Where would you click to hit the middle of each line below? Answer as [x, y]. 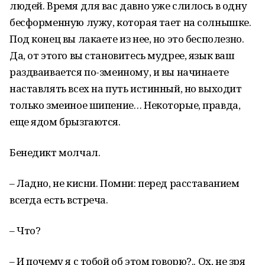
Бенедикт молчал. [55, 152]
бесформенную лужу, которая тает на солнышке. [130, 22]
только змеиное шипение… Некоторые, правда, [125, 105]
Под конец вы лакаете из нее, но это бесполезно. [127, 39]
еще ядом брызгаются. [65, 122]
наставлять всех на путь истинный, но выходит [126, 88]
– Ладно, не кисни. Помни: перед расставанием [125, 183]
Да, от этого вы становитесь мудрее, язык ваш [122, 55]
